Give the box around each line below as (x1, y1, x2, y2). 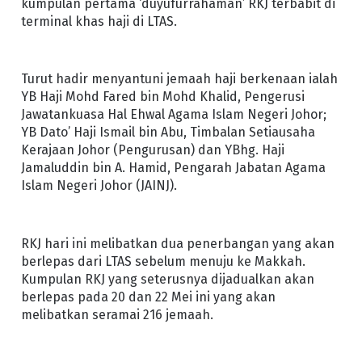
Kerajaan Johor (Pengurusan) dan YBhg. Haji (20, 142, 284, 158)
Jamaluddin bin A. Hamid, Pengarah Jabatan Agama (20, 160, 326, 176)
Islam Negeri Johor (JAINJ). (20, 178, 177, 194)
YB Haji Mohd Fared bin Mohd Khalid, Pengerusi (20, 89, 305, 105)
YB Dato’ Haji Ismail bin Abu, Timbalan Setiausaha (20, 124, 315, 141)
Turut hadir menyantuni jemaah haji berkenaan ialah (20, 71, 338, 87)
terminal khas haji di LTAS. (20, 14, 177, 30)
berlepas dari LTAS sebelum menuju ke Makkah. (20, 253, 305, 269)
